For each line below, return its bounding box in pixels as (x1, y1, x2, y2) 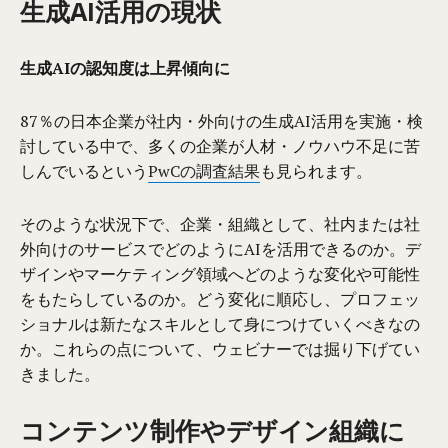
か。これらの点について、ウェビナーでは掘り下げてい (20, 337, 421, 360)
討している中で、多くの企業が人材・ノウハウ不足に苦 (20, 134, 421, 157)
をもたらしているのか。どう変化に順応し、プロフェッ (20, 287, 421, 310)
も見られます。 (260, 159, 373, 182)
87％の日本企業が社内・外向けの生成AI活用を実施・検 (20, 109, 424, 132)
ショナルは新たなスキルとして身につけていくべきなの (20, 312, 421, 335)
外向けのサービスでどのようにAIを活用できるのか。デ (20, 237, 422, 260)
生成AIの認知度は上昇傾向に (20, 56, 231, 79)
